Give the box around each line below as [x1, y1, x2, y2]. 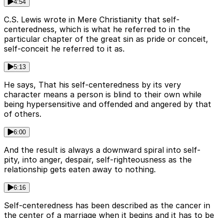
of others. [4, 109, 41, 119]
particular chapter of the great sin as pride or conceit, [4, 34, 208, 44]
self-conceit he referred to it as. [4, 44, 125, 54]
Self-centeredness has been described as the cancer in [4, 200, 210, 211]
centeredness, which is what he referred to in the [4, 24, 190, 35]
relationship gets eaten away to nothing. [4, 164, 156, 175]
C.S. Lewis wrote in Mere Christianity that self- [4, 15, 180, 25]
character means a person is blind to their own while [4, 90, 201, 100]
